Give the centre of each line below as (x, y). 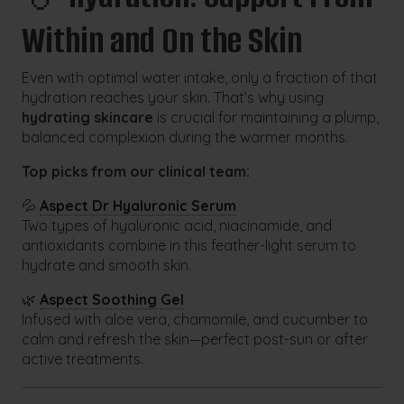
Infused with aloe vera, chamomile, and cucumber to (195, 320)
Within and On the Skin (162, 41)
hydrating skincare (88, 118)
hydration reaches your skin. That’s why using (173, 98)
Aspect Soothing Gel (112, 300)
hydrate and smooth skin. (107, 266)
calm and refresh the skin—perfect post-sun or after (195, 340)
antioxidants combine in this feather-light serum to (189, 246)
